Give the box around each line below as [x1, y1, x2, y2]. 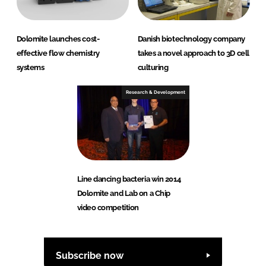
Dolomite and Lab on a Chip [77, 189, 170, 198]
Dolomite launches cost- [16, 34, 100, 44]
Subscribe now [56, 249, 123, 261]
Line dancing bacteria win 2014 [77, 175, 181, 184]
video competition [77, 203, 139, 213]
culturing [137, 63, 169, 72]
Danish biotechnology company [137, 34, 245, 44]
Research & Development [125, 89, 185, 96]
